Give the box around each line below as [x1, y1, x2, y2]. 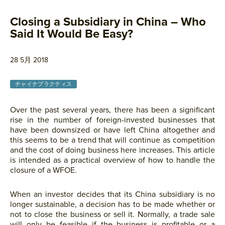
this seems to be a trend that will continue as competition [10, 135, 215, 145]
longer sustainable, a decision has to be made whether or [10, 199, 215, 209]
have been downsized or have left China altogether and [10, 125, 215, 135]
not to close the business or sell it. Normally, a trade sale [10, 209, 215, 219]
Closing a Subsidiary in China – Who [10, 15, 206, 29]
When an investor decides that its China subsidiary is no [10, 189, 215, 199]
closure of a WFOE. [10, 165, 77, 175]
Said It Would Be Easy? [10, 27, 133, 41]
